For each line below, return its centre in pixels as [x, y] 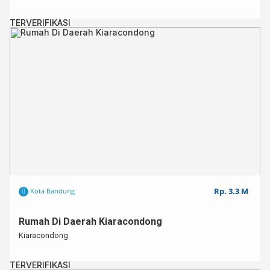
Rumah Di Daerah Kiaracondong [90, 221]
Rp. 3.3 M [231, 191]
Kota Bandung [52, 191]
